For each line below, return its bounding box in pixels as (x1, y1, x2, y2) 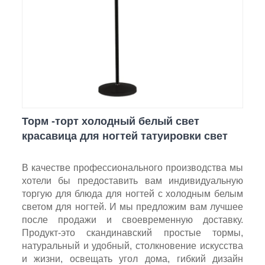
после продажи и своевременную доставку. (21, 214, 244, 225)
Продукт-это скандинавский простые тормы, (21, 227, 244, 238)
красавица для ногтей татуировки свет (21, 130, 228, 142)
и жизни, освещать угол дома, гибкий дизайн (21, 253, 244, 264)
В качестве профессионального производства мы (21, 162, 244, 173)
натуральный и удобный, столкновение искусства (21, 240, 244, 251)
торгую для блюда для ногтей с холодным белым (21, 188, 244, 199)
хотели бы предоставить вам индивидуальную (21, 175, 244, 186)
